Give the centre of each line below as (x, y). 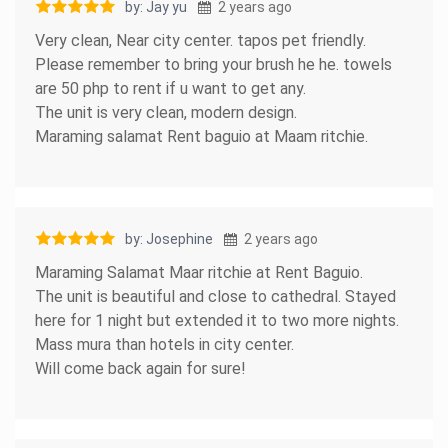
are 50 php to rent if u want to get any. (170, 88)
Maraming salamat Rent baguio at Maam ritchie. (201, 136)
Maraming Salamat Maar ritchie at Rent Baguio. (199, 272)
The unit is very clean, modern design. (166, 112)
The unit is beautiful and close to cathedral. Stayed (215, 296)
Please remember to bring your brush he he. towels (213, 64)
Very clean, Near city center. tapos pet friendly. (200, 40)
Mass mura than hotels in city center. (164, 344)
